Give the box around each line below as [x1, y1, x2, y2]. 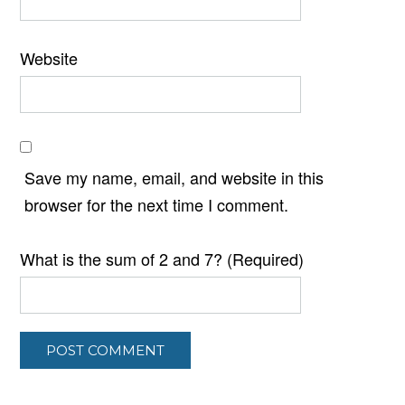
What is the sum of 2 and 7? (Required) [20, 247, 304, 271]
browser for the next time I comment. [24, 192, 288, 216]
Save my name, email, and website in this [24, 165, 324, 189]
